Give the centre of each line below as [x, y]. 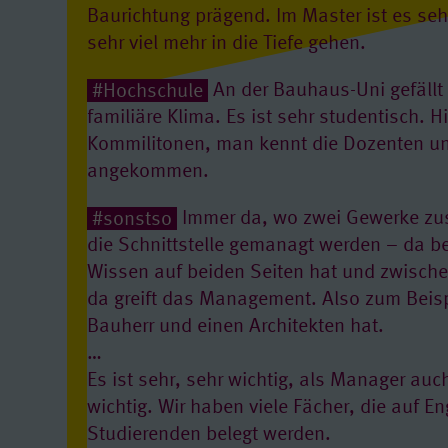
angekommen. [148, 172]
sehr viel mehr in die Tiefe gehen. [227, 44]
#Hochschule [148, 91]
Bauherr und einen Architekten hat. [236, 327]
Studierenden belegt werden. [209, 435]
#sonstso [132, 219]
